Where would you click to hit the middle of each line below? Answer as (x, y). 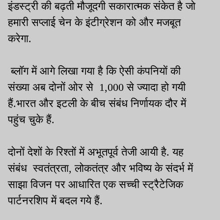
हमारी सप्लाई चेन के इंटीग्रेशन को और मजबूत (94, 22)
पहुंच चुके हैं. (31, 119)
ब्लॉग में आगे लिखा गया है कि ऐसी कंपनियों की (94, 71)
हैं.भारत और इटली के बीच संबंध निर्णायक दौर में (97, 103)
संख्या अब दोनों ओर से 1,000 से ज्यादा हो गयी (97, 87)
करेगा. (20, 38)
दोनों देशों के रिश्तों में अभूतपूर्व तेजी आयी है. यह (96, 152)
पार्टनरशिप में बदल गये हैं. (58, 200)
